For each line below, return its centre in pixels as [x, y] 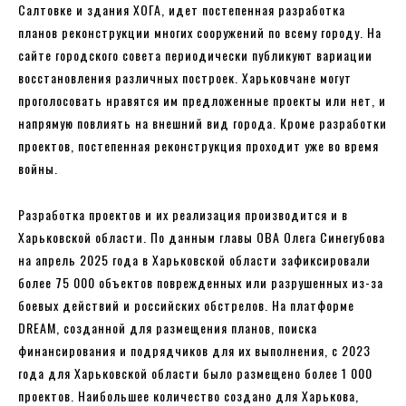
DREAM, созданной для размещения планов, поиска [168, 327]
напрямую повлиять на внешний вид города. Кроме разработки [203, 122]
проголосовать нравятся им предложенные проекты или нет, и [202, 100]
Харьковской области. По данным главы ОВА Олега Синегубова [202, 237]
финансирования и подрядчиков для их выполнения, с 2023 [194, 350]
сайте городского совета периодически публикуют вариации [195, 54]
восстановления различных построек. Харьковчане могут [185, 77]
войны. [38, 168]
